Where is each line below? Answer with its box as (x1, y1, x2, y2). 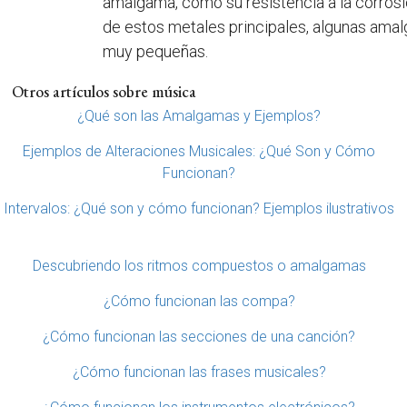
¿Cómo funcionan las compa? (103, 292, 295, 310)
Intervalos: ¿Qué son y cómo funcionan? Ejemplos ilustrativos (4, 199, 394, 217)
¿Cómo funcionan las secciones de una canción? (43, 327, 355, 345)
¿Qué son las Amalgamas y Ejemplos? (77, 106, 321, 124)
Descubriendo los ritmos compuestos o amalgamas (32, 256, 366, 274)
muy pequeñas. (103, 41, 209, 61)
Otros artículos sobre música (11, 80, 196, 102)
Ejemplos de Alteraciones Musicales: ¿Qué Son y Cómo (23, 142, 375, 160)
